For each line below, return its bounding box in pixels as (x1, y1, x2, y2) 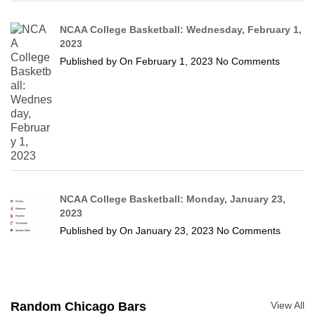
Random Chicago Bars (11, 299, 146, 314)
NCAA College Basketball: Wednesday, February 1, (60, 23, 302, 35)
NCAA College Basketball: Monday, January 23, (60, 193, 286, 205)
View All (271, 299, 304, 311)
